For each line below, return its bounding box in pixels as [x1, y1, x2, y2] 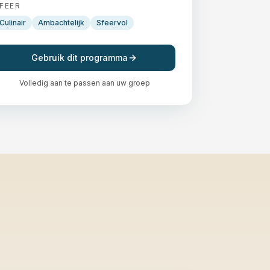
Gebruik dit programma [31, 52, 128, 63]
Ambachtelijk [38, 17, 84, 27]
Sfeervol [96, 17, 128, 27]
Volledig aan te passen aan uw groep [19, 78, 150, 87]
